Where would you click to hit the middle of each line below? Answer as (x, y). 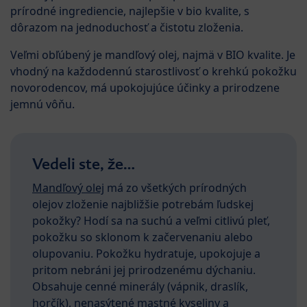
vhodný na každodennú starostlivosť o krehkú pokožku (153, 71)
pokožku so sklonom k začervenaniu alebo (143, 237)
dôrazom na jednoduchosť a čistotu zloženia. (127, 27)
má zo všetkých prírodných (175, 187)
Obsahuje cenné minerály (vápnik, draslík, (140, 286)
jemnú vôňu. (42, 104)
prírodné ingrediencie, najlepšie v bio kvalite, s (130, 11)
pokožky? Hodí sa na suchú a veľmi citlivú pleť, (151, 220)
